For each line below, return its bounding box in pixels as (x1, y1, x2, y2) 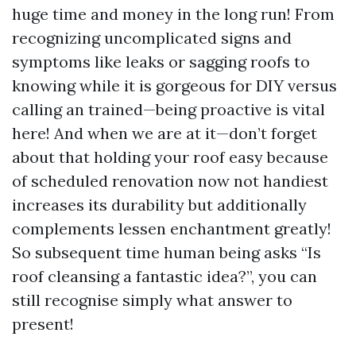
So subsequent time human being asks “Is (12, 242, 321, 262)
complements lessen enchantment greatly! (12, 219, 331, 238)
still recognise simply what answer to (12, 290, 292, 310)
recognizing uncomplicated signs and (12, 28, 292, 48)
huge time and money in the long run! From (12, 4, 335, 24)
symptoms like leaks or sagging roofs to (12, 52, 310, 72)
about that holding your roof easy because (12, 147, 328, 167)
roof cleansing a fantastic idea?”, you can (12, 266, 317, 286)
